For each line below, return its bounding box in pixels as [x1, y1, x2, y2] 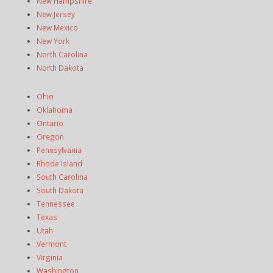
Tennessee [37, 198, 75, 208]
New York [37, 35, 69, 46]
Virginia [37, 252, 63, 262]
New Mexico [37, 22, 78, 32]
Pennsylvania [37, 144, 82, 155]
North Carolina [37, 49, 88, 59]
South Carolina [37, 171, 88, 182]
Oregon [37, 131, 64, 141]
